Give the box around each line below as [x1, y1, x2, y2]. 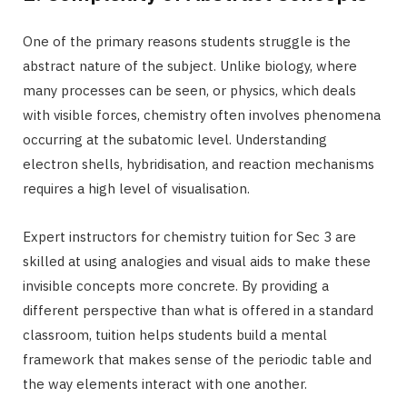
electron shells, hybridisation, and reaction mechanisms [23, 154, 374, 173]
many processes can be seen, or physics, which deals [23, 81, 356, 99]
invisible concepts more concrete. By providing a [23, 276, 329, 294]
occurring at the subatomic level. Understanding [23, 130, 327, 148]
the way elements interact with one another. [23, 374, 307, 392]
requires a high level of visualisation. [23, 179, 250, 197]
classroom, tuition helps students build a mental [23, 325, 327, 343]
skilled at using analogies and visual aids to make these [23, 252, 371, 270]
